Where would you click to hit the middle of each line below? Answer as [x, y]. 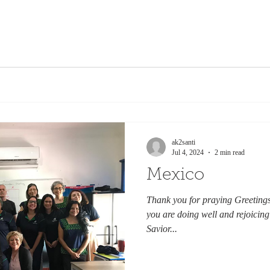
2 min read [230, 152]
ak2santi [184, 142]
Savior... [162, 228]
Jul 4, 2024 [188, 152]
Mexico [175, 175]
